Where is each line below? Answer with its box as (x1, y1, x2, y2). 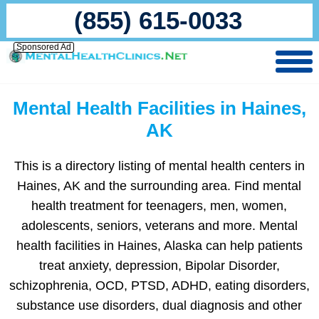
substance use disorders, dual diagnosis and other (16, 298, 303, 313)
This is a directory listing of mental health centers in (14, 159, 305, 173)
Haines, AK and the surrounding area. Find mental (17, 179, 302, 193)
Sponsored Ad (16, 42, 71, 52)
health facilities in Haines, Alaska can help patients (16, 239, 303, 253)
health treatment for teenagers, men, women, (31, 199, 288, 213)
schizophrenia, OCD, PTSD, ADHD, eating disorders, (9, 278, 310, 293)
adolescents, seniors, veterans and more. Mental (21, 219, 298, 233)
